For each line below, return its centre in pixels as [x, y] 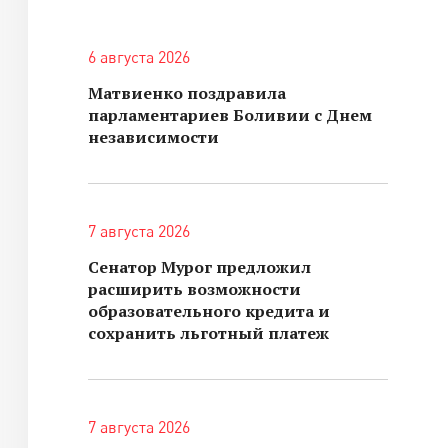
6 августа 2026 [139, 57]
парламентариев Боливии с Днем [230, 115]
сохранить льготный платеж [208, 333]
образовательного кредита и [209, 311]
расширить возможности [194, 289]
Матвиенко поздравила [187, 93]
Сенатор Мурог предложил [199, 267]
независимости [153, 137]
